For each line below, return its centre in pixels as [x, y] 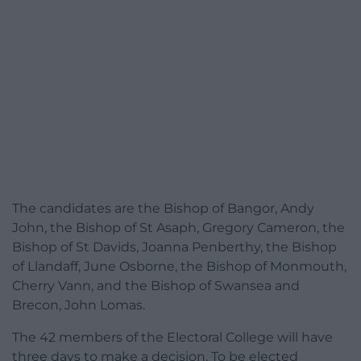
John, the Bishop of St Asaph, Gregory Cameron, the [178, 227]
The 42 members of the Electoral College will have [172, 337]
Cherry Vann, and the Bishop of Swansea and [156, 285]
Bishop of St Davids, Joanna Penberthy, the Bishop [174, 247]
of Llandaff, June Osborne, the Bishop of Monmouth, [179, 266]
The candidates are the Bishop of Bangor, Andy [163, 208]
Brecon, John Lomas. [79, 305]
